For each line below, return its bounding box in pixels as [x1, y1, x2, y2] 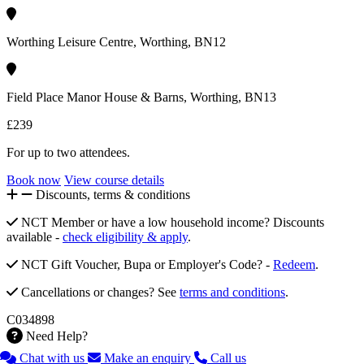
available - [6, 230, 63, 245]
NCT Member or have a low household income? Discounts [21, 215, 324, 230]
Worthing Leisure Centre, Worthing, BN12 [6, 35, 226, 50]
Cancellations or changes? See [21, 285, 180, 300]
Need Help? [26, 329, 88, 344]
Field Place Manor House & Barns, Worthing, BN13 [6, 90, 276, 105]
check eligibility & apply [63, 230, 188, 245]
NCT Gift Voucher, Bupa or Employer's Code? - [21, 258, 273, 272]
